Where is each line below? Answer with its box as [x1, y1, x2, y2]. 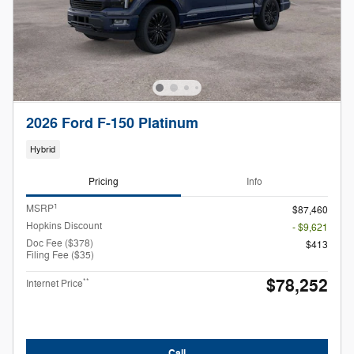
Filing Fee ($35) [26, 249, 94, 262]
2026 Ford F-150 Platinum [26, 115, 198, 134]
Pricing [88, 175, 119, 188]
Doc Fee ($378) [26, 237, 93, 250]
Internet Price [26, 277, 83, 291]
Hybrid [30, 144, 56, 155]
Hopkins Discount [26, 220, 102, 233]
